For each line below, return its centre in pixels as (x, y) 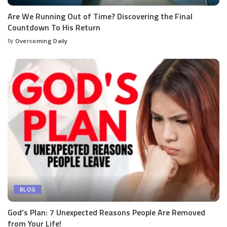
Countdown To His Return (54, 28)
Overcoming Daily (41, 41)
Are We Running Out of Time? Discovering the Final (100, 16)
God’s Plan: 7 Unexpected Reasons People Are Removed (106, 213)
